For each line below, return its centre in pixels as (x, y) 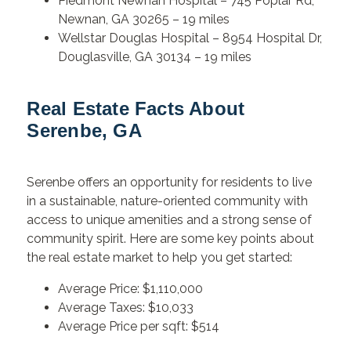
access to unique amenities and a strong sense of (170, 220)
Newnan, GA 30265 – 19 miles (144, 19)
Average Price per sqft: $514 (139, 327)
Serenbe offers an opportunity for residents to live (170, 183)
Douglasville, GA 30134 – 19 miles (155, 56)
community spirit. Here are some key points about (171, 239)
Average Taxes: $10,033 (126, 308)
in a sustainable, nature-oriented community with (168, 201)
